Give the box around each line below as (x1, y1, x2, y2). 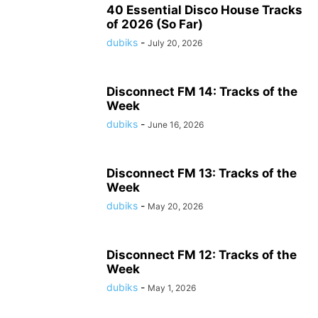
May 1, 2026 (148, 283, 196, 293)
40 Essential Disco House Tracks (106, 3, 302, 17)
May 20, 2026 (148, 201, 203, 212)
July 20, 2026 (148, 38, 202, 48)
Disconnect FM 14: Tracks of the (106, 84, 297, 99)
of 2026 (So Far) (106, 17, 203, 31)
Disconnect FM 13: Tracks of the (106, 166, 297, 180)
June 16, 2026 (148, 119, 204, 130)
